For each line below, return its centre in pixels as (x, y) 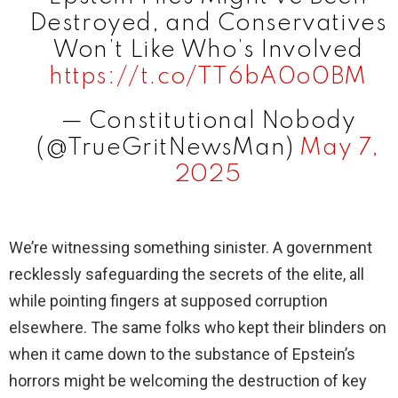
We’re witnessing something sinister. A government (191, 248)
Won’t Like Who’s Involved (207, 51)
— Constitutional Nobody (208, 122)
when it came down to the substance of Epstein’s (182, 354)
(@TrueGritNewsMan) (168, 148)
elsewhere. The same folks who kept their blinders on (198, 328)
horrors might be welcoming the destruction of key (188, 381)
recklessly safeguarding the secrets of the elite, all (187, 275)
